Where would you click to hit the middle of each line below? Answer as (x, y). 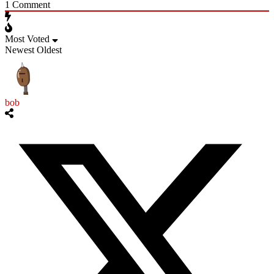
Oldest (49, 50)
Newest (20, 50)
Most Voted (27, 39)
